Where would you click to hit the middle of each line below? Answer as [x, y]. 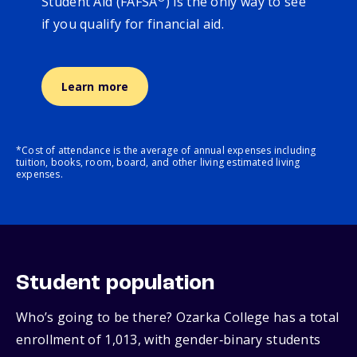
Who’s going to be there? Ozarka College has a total [178, 318]
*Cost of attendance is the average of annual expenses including [166, 151]
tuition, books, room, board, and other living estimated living [158, 163]
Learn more [95, 87]
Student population [116, 284]
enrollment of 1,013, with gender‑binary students [169, 340]
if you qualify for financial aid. [136, 24]
